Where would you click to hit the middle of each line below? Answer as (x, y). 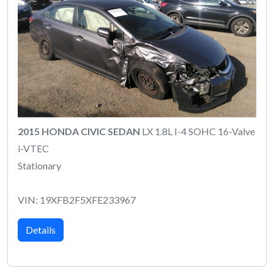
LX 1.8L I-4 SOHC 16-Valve (198, 131)
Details (41, 229)
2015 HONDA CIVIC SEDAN (79, 131)
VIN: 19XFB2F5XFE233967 (77, 199)
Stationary (39, 165)
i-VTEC (33, 148)
